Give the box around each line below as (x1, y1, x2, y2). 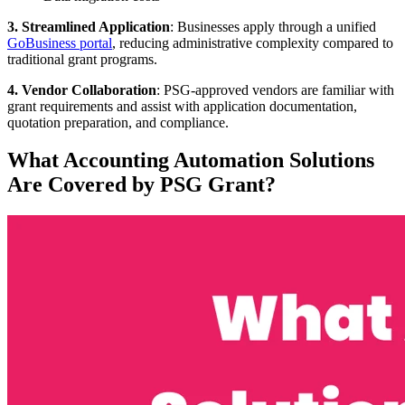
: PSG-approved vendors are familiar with (156, 81, 394, 98)
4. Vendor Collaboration (7, 81, 156, 98)
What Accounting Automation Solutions (7, 148, 374, 173)
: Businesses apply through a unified (170, 18, 376, 34)
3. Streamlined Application (7, 18, 170, 34)
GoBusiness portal (7, 34, 112, 51)
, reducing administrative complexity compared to (112, 34, 393, 51)
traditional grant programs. (7, 51, 157, 67)
